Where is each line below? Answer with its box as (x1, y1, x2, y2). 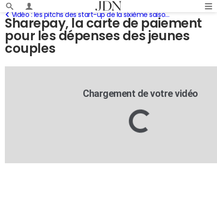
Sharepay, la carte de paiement (5, 17, 202, 30)
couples (5, 42, 56, 55)
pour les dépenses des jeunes (5, 30, 190, 42)
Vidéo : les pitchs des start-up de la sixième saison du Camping (11, 11, 166, 18)
